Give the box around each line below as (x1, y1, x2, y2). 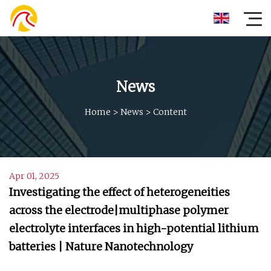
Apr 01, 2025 (9, 171, 59, 181)
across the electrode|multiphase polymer (9, 203, 229, 217)
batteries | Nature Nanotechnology (9, 240, 193, 253)
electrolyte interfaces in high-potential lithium (9, 221, 259, 235)
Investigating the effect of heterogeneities (9, 185, 230, 199)
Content (152, 106, 187, 117)
